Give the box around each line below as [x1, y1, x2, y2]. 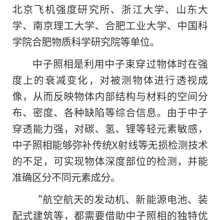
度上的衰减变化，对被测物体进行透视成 [12, 72, 208, 87]
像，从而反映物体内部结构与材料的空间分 [12, 88, 208, 104]
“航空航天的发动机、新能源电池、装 [32, 192, 208, 207]
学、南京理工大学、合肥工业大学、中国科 [12, 18, 208, 33]
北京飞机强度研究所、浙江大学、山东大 [12, 1, 208, 17]
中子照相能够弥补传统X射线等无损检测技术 [12, 137, 208, 152]
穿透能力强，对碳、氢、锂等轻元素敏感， [12, 121, 208, 136]
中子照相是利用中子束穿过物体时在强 [32, 56, 208, 71]
